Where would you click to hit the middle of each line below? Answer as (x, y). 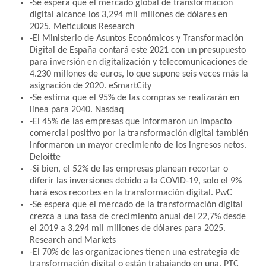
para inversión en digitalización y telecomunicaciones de (139, 62)
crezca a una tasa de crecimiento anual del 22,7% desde (138, 216)
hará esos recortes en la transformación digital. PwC (131, 193)
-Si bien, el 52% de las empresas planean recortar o (129, 169)
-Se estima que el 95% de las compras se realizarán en (134, 98)
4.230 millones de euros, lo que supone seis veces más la (139, 74)
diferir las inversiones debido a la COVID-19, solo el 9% (136, 181)
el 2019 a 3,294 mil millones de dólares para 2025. (128, 228)
